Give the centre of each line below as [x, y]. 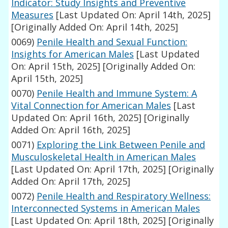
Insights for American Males [73, 54]
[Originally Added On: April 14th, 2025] [95, 27]
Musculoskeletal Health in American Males [104, 157]
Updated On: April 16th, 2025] [77, 118]
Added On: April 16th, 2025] [71, 130]
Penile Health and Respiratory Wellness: [124, 196]
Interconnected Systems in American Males [106, 208]
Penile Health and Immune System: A [117, 93]
